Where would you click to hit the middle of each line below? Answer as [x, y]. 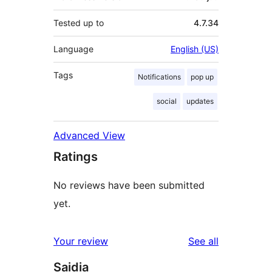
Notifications [159, 77]
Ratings [76, 157]
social [167, 101]
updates [200, 101]
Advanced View [89, 136]
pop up [202, 77]
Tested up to [79, 23]
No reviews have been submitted [129, 185]
